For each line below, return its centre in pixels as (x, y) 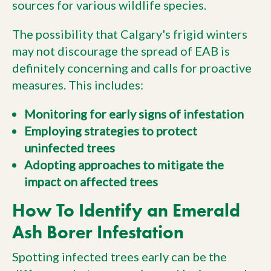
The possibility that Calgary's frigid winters (130, 34)
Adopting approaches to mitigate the (124, 165)
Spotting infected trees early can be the (119, 256)
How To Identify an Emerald (126, 210)
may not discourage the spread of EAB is (121, 51)
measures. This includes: (78, 85)
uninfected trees (70, 148)
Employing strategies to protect (111, 131)
